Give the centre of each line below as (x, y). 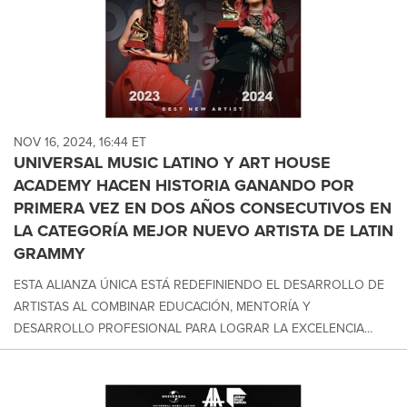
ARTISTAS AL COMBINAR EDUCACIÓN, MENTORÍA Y (162, 307)
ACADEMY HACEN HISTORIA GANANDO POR (184, 186)
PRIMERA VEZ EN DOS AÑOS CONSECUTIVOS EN (203, 208)
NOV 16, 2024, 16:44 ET (80, 143)
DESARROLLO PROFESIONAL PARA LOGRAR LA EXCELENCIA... (193, 329)
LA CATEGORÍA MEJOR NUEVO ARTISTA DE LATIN (203, 231)
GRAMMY (50, 254)
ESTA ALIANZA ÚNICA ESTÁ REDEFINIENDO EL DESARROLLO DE (199, 285)
